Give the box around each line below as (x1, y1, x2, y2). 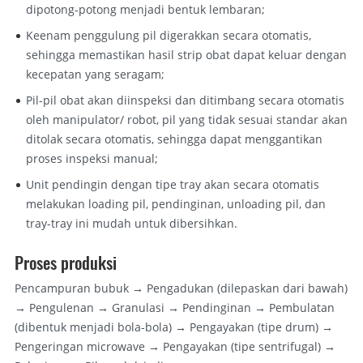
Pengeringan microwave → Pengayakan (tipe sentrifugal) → (14, 338, 335, 354)
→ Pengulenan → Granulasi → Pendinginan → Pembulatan (14, 299, 335, 315)
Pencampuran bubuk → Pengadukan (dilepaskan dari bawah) (14, 280, 348, 296)
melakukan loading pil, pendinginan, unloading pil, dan (26, 195, 327, 211)
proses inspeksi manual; (26, 150, 159, 166)
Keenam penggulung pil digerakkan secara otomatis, (26, 27, 312, 43)
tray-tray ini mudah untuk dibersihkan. (26, 215, 238, 231)
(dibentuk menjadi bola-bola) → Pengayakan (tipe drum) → (14, 318, 333, 335)
